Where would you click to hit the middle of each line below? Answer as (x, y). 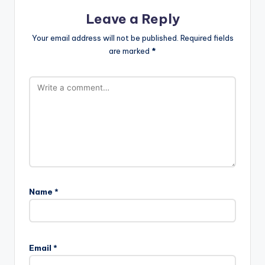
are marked (130, 51)
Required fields (207, 38)
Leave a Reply (132, 19)
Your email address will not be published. (105, 38)
